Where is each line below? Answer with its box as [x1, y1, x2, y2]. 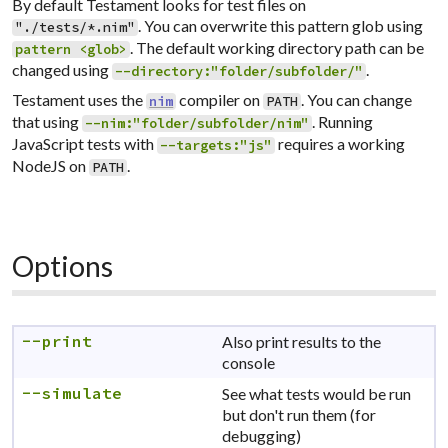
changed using [12, 59, 113, 79]
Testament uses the [12, 89, 147, 109]
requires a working [275, 133, 406, 153]
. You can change [301, 89, 413, 109]
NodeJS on [12, 155, 90, 175]
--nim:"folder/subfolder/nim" [85, 114, 310, 132]
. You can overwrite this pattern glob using [138, 15, 424, 35]
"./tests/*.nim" [15, 18, 136, 36]
